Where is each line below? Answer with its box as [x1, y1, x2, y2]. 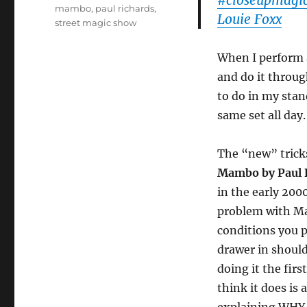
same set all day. [217, 108, 306, 122]
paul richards [95, 3, 155, 14]
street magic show [55, 17, 137, 28]
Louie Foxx [217, 11, 282, 27]
